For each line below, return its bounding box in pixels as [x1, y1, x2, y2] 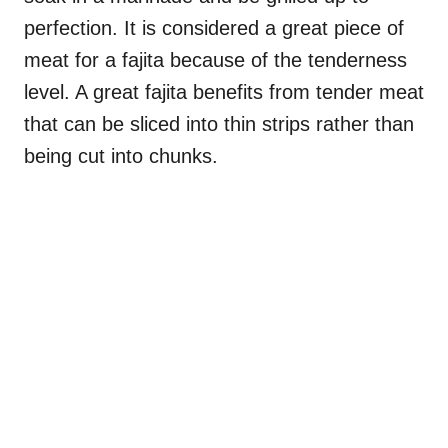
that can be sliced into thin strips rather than [24, 112, 414, 135]
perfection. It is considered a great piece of [24, 16, 404, 39]
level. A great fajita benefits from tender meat [24, 80, 424, 103]
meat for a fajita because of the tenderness [24, 48, 407, 71]
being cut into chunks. [24, 144, 218, 167]
